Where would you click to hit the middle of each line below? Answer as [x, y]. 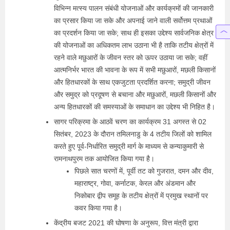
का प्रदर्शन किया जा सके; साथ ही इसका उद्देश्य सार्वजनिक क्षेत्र [134, 33]
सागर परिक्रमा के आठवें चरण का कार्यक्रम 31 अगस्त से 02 [130, 122]
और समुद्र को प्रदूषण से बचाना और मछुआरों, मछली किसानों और [135, 94]
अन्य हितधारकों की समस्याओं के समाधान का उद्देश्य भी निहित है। [135, 107]
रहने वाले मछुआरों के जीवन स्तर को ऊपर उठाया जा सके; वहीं [131, 57]
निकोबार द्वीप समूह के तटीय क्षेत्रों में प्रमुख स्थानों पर [141, 196]
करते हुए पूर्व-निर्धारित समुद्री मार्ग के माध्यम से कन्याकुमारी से [129, 146]
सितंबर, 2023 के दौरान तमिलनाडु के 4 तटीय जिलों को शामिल [133, 134]
